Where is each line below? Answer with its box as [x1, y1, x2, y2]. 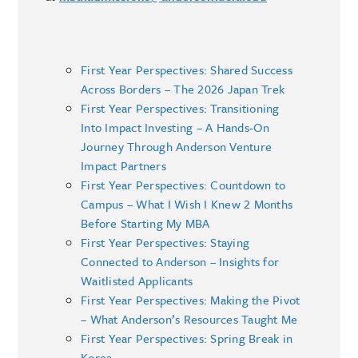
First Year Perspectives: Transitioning [81, 98, 280, 117]
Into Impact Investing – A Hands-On [81, 117, 270, 136]
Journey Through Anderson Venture [81, 137, 272, 155]
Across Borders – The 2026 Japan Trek [81, 79, 285, 97]
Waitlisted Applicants [81, 271, 193, 289]
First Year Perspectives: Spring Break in [81, 328, 293, 347]
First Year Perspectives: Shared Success [81, 60, 292, 78]
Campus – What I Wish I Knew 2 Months [81, 194, 293, 213]
